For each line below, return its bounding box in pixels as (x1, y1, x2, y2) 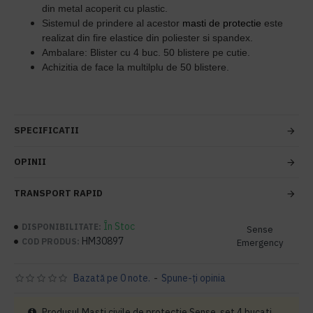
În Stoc (103, 220, 135, 233)
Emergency (236, 237, 283, 249)
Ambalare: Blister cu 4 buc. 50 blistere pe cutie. (42, 47, 250, 58)
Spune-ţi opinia (161, 272, 226, 284)
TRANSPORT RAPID (14, 187, 103, 199)
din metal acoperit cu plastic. (42, 3, 168, 14)
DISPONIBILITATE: (22, 221, 101, 232)
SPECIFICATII (14, 124, 79, 136)
